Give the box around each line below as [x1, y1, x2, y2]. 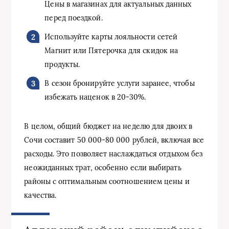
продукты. [44, 60, 80, 70]
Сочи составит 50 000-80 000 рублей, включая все [24, 135, 204, 145]
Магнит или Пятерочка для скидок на [44, 46, 178, 56]
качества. [24, 191, 57, 200]
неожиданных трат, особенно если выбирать [24, 163, 181, 173]
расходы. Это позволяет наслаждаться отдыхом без [24, 149, 203, 159]
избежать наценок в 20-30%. [44, 93, 146, 102]
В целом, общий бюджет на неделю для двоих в [24, 122, 192, 131]
